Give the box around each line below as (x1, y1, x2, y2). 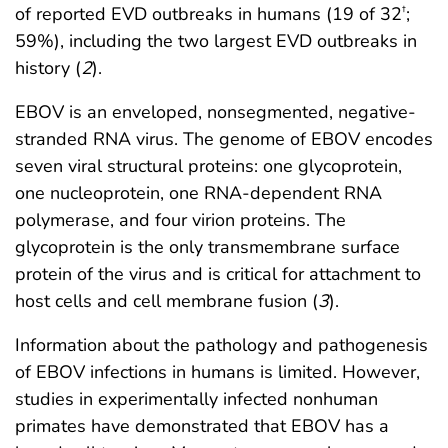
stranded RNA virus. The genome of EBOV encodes (15, 126, 433, 151)
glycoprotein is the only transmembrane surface (15, 234, 400, 259)
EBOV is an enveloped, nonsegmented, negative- (15, 99, 416, 124)
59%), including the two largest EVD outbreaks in (15, 28, 417, 53)
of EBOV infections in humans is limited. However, (15, 359, 420, 384)
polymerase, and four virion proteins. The (15, 207, 346, 232)
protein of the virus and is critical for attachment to (15, 261, 421, 286)
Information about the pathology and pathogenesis (15, 332, 428, 357)
